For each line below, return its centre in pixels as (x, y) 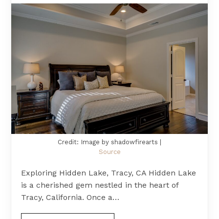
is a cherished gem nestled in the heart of (100, 185)
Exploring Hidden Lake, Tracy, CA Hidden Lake (109, 173)
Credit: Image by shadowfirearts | (109, 142)
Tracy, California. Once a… (70, 197)
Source (109, 152)
